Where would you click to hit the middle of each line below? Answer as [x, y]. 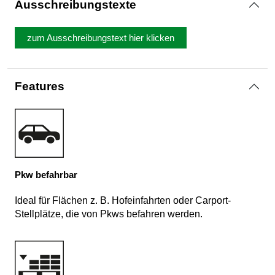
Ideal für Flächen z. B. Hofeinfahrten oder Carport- [123, 201]
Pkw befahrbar [46, 175]
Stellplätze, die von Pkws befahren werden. [109, 214]
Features [40, 87]
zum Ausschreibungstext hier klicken [101, 38]
